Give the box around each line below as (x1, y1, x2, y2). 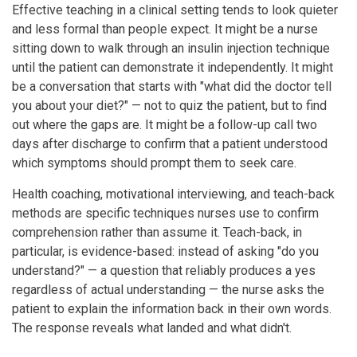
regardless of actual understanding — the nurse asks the (12, 281, 324, 297)
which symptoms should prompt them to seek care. (12, 155, 296, 171)
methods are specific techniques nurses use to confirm (12, 205, 319, 221)
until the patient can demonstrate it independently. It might (12, 59, 333, 75)
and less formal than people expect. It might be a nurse (12, 21, 318, 37)
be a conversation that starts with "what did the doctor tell (12, 78, 331, 94)
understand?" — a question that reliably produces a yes (12, 262, 316, 278)
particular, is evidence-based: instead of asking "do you (12, 243, 319, 259)
